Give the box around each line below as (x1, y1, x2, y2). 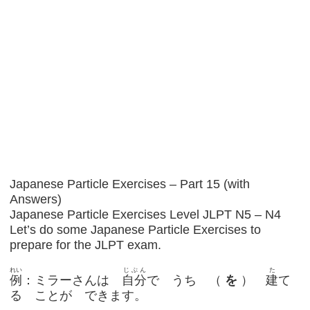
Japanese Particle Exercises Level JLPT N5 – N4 (10, 207, 282, 221)
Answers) (10, 192, 62, 206)
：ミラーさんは (22, 273, 122, 287)
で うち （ (147, 273, 222, 287)
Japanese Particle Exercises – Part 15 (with (10, 176, 250, 191)
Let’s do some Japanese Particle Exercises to (10, 222, 262, 237)
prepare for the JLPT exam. (10, 237, 162, 252)
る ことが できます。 (10, 288, 147, 302)
